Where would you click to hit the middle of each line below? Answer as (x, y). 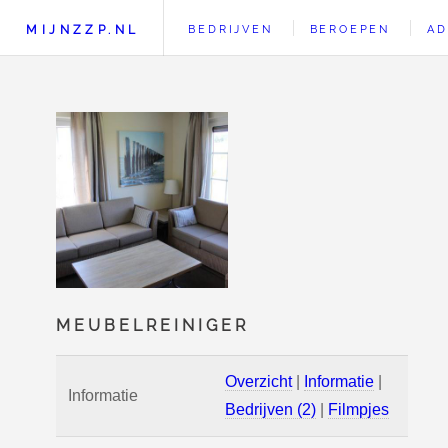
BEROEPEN (349, 29)
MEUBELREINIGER (152, 325)
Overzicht (258, 381)
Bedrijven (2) (270, 409)
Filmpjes (358, 409)
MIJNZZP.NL (83, 29)
